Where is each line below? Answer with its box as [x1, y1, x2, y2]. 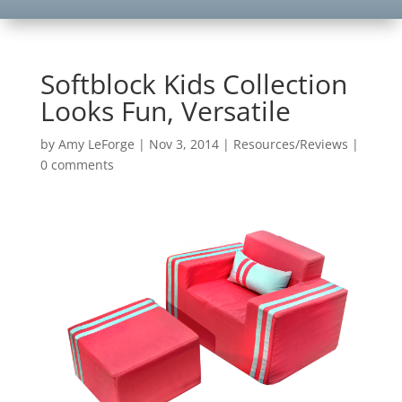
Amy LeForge [57, 135, 135, 153]
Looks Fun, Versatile [39, 92, 291, 129]
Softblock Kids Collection [39, 66, 347, 102]
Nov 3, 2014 [148, 135, 219, 153]
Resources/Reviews [232, 135, 348, 153]
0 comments [39, 156, 114, 173]
